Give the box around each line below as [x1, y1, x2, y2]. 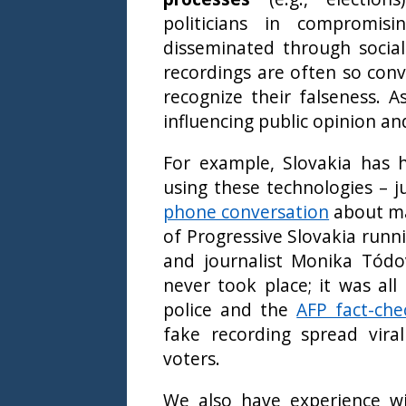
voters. [163, 345, 220, 371]
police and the [163, 296, 297, 322]
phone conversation [163, 198, 330, 224]
